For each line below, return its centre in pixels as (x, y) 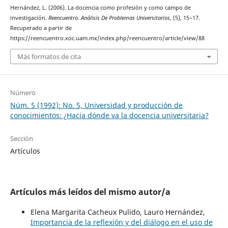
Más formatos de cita (49, 56)
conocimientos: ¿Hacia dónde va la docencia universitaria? (109, 115)
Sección (21, 138)
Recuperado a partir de (41, 28)
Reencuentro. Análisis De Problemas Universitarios (109, 18)
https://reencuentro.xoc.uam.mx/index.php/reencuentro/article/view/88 (107, 38)
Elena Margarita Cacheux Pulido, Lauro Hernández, (118, 212)
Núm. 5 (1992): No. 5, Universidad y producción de (96, 105)
